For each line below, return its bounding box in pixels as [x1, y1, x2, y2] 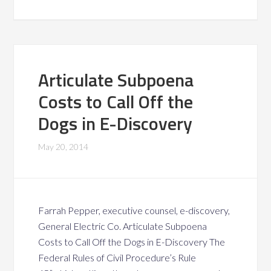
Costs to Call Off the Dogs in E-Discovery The [38, 236, 226, 247]
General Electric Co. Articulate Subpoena [38, 220, 207, 232]
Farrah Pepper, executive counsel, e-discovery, [38, 204, 230, 216]
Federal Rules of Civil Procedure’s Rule [38, 252, 197, 263]
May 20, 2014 [38, 142, 89, 152]
